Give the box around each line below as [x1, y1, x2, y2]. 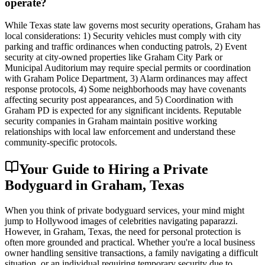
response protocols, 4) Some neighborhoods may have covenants [5, 84, 246, 95]
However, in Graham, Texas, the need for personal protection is [5, 227, 241, 237]
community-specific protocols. [5, 137, 117, 148]
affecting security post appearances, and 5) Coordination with [5, 95, 233, 105]
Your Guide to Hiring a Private [19, 161, 208, 177]
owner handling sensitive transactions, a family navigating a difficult [5, 248, 258, 258]
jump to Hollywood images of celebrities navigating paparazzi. [5, 216, 238, 227]
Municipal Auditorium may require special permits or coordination [5, 63, 251, 73]
